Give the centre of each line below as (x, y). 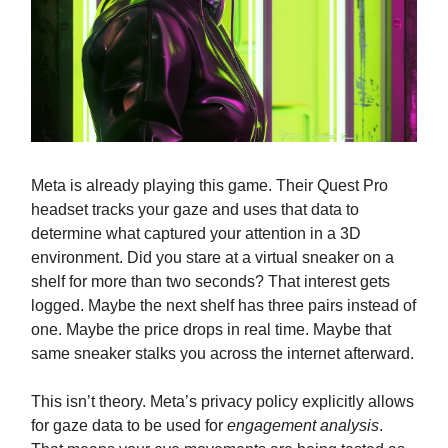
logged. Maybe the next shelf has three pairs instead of (223, 306)
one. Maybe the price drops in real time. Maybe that (211, 330)
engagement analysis (303, 426)
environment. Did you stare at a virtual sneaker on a (212, 258)
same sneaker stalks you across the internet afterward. (222, 354)
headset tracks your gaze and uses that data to (195, 210)
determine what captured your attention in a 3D (196, 234)
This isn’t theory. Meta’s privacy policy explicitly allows (222, 402)
